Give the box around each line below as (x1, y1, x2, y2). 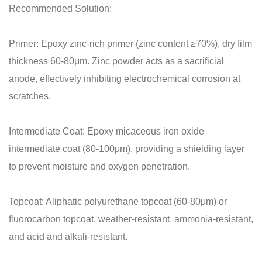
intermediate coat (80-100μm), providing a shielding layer (9, 144, 244, 154)
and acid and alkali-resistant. (9, 232, 127, 242)
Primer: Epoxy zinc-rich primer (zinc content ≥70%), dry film (9, 39, 252, 49)
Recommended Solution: (9, 4, 112, 13)
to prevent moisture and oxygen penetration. (9, 161, 190, 171)
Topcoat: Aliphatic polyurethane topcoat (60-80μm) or (9, 196, 227, 206)
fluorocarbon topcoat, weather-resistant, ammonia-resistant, (9, 214, 253, 224)
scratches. (9, 91, 51, 101)
